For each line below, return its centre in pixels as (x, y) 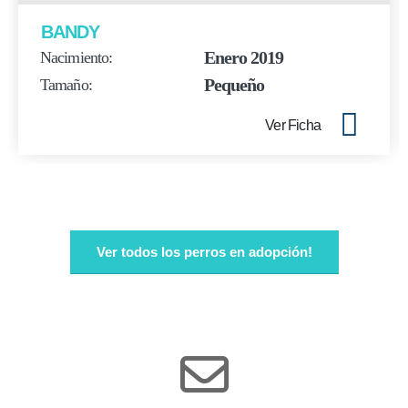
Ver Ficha (293, 125)
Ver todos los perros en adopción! (204, 251)
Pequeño (234, 84)
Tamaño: (66, 84)
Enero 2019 (244, 57)
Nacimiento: (76, 57)
